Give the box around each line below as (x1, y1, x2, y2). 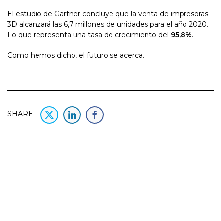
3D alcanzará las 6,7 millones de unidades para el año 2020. (7, 19, 208, 29)
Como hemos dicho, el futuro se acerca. (7, 50, 144, 60)
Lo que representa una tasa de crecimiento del (7, 30, 171, 39)
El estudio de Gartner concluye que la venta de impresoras (7, 9, 208, 18)
